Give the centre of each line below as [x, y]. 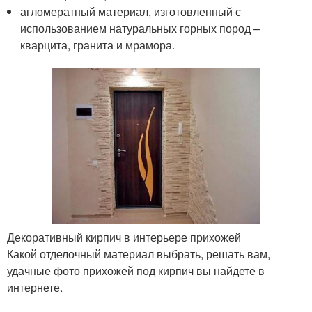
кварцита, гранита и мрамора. [98, 45]
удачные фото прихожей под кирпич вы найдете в [136, 270]
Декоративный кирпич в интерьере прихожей [124, 237]
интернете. [35, 287]
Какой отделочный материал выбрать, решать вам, [139, 253]
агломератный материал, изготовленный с [131, 11]
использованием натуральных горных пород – [140, 28]
